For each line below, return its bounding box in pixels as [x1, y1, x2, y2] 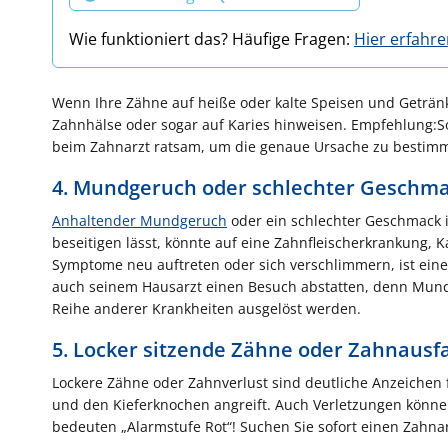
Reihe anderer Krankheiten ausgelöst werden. [52, 298, 361, 318]
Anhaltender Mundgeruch [52, 210, 227, 230]
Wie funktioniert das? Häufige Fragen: [69, 27, 354, 50]
